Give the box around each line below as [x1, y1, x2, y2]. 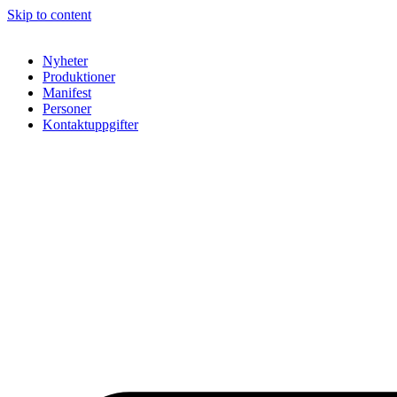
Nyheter [43, 53, 88, 68]
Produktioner [43, 69, 115, 84]
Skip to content [7, 7, 91, 22]
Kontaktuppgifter [43, 117, 138, 132]
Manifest [43, 85, 91, 100]
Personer [43, 101, 91, 116]
